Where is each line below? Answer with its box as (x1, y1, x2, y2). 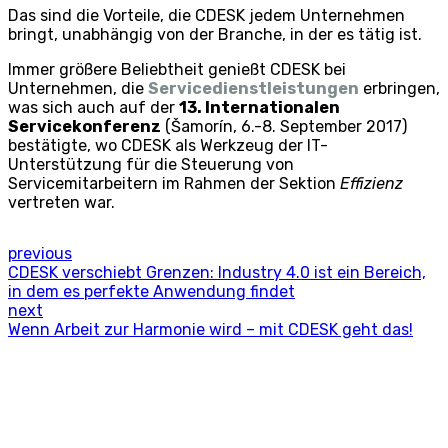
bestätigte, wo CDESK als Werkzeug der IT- (8, 136, 328, 156)
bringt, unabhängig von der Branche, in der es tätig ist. (8, 25, 422, 45)
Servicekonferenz (8, 117, 161, 137)
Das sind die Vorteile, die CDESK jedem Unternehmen (8, 6, 405, 26)
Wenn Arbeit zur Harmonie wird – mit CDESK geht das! (8, 320, 413, 340)
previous (8, 244, 72, 264)
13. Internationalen (179, 98, 340, 118)
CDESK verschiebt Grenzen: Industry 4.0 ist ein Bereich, (8, 263, 426, 283)
